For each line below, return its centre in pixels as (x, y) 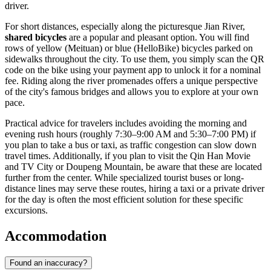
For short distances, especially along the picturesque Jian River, (125, 26)
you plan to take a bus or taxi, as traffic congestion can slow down (131, 145)
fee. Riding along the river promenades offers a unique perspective (131, 80)
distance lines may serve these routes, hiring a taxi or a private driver (135, 188)
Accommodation (56, 236)
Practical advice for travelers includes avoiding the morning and (126, 123)
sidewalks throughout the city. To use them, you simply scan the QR (135, 59)
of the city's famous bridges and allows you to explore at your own (132, 91)
